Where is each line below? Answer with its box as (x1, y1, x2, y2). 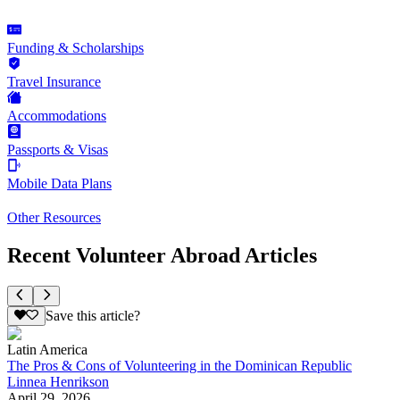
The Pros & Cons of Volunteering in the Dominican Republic (7, 357, 352, 373)
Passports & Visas (7, 142, 108, 158)
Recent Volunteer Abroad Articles (7, 244, 317, 268)
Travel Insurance (7, 74, 101, 90)
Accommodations (7, 108, 106, 124)
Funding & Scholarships (7, 40, 144, 56)
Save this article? (45, 307, 140, 323)
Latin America (7, 341, 87, 357)
